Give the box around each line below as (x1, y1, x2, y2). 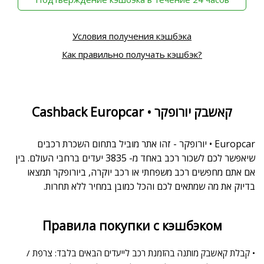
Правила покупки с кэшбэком (42, 217, 222, 234)
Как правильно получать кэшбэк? (62, 48, 202, 60)
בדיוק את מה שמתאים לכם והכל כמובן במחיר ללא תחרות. (44, 179, 255, 193)
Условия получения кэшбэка (72, 29, 192, 42)
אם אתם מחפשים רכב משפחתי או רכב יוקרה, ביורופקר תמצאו (27, 165, 255, 179)
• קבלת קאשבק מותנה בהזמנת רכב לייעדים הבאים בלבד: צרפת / (27, 246, 255, 259)
